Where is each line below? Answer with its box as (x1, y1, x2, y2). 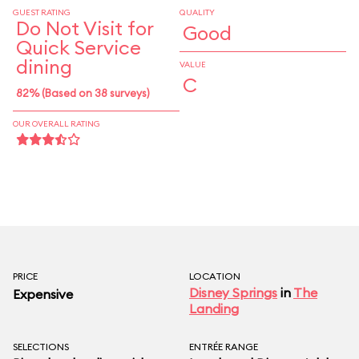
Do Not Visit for (16, 16, 153, 40)
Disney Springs (189, 284, 277, 301)
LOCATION (189, 270, 240, 282)
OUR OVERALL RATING (13, 119, 100, 129)
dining (16, 54, 72, 79)
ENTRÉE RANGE (189, 341, 258, 353)
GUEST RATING (13, 7, 71, 18)
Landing (189, 301, 239, 317)
